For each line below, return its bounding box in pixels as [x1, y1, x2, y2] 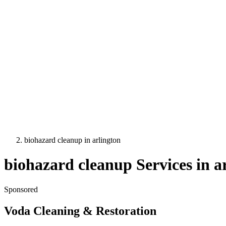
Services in [132, 155, 214, 174]
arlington [92, 136, 121, 144]
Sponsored [4, 185, 38, 194]
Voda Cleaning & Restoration [4, 204, 156, 217]
